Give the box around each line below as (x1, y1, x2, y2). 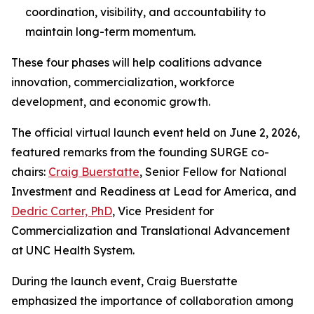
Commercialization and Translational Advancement (11, 224, 290, 238)
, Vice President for (112, 204, 214, 218)
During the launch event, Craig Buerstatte (11, 274, 238, 288)
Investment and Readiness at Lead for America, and (11, 184, 296, 198)
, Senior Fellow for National (139, 165, 287, 179)
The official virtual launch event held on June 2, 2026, (11, 125, 300, 139)
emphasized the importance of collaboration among (11, 294, 294, 308)
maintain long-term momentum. (25, 25, 196, 39)
